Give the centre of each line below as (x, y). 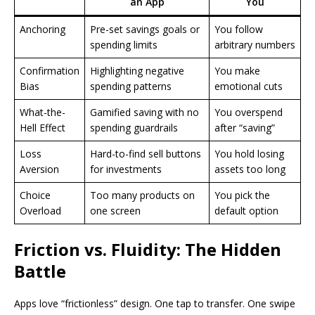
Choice (35, 195)
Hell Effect (43, 127)
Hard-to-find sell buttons (146, 153)
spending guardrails (134, 127)
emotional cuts (249, 86)
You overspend (249, 112)
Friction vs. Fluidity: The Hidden (148, 249)
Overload (40, 210)
